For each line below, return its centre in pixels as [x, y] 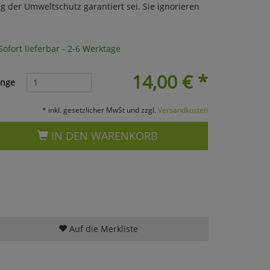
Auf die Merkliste [102, 228]
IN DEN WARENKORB [103, 135]
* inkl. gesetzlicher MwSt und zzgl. [100, 109]
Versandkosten [183, 109]
